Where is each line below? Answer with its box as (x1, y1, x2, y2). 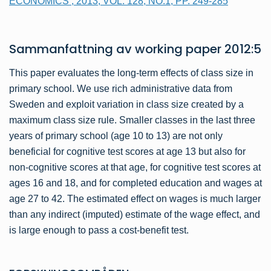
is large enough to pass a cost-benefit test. (9, 225, 189, 236)
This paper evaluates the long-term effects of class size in (9, 68, 253, 79)
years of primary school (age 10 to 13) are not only (9, 131, 223, 142)
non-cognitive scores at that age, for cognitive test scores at (9, 162, 261, 173)
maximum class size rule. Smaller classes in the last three (9, 115, 255, 126)
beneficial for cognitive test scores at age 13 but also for (9, 146, 246, 157)
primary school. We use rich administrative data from (9, 83, 232, 94)
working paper (135, 41, 221, 58)
